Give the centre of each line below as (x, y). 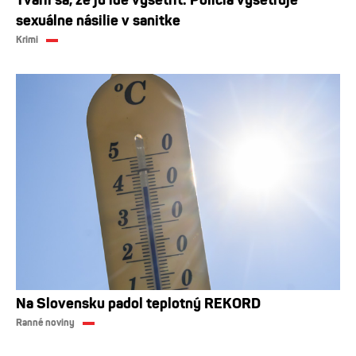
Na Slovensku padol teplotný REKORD (138, 303)
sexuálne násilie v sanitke (98, 20)
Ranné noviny (45, 322)
